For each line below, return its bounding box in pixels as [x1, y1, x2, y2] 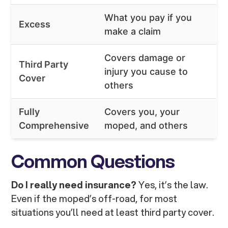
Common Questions [11, 148, 175, 175]
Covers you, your [104, 106, 180, 118]
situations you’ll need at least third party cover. [11, 206, 215, 219]
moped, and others [104, 120, 188, 131]
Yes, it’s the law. [136, 178, 209, 192]
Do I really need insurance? [11, 178, 137, 192]
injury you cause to [104, 66, 188, 77]
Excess [19, 19, 51, 30]
